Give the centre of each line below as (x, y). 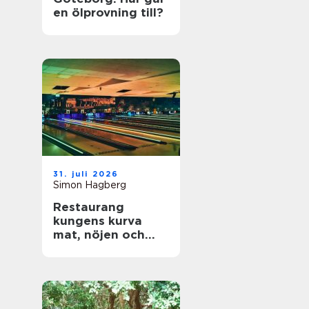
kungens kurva (98, 221)
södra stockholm (104, 262)
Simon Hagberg (90, 185)
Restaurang (89, 207)
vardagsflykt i (95, 248)
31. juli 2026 (86, 174)
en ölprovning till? (108, 12)
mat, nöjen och (99, 235)
